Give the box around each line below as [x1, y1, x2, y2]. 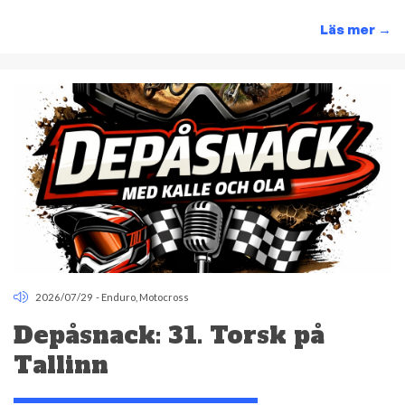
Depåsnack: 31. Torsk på [14, 318, 325, 352]
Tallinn [14, 348, 108, 381]
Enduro [101, 291, 137, 304]
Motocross [139, 291, 190, 304]
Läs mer [319, 20, 378, 38]
